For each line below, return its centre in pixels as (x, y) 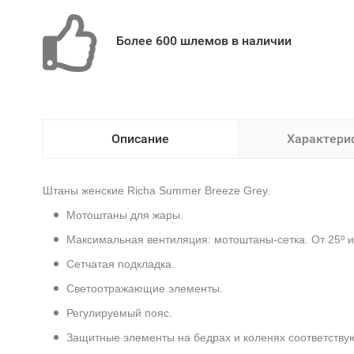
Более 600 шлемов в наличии (203, 41)
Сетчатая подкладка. (120, 264)
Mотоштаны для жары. (124, 215)
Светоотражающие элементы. (144, 288)
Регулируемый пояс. (119, 313)
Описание (140, 139)
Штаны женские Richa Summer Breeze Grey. (156, 190)
